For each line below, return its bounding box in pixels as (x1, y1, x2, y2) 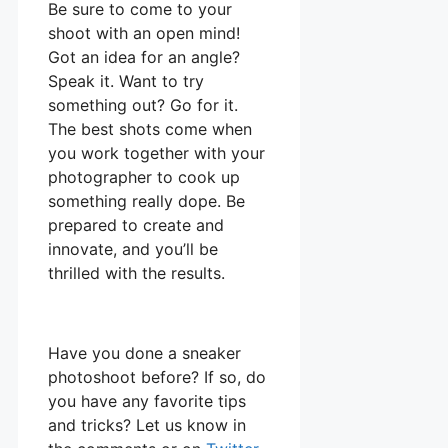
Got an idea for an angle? (48, 46, 240, 67)
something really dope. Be (48, 190, 245, 211)
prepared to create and (48, 214, 224, 235)
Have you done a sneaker (48, 342, 241, 363)
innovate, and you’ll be (48, 238, 218, 259)
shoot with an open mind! (48, 22, 240, 43)
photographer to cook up (48, 166, 240, 187)
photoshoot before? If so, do (48, 366, 266, 387)
